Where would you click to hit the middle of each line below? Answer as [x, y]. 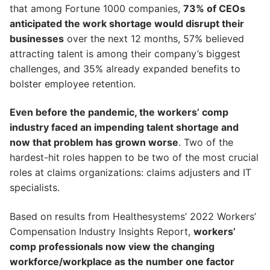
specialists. [35, 188]
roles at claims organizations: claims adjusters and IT [130, 173]
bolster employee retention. [73, 83]
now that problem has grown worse [94, 143]
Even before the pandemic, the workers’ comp [119, 112]
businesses [37, 38]
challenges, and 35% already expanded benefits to [125, 68]
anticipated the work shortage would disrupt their [127, 23]
